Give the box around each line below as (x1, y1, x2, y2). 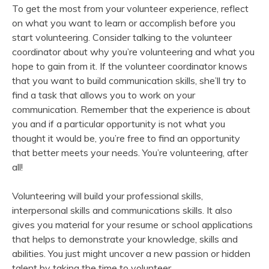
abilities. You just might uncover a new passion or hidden (12, 247, 250, 259)
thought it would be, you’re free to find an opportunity (12, 131, 240, 144)
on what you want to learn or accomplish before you (12, 16, 235, 29)
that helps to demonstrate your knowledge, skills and (12, 232, 238, 245)
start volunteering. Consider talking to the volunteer (12, 31, 232, 43)
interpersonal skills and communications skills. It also (12, 204, 232, 216)
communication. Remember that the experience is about (12, 103, 250, 115)
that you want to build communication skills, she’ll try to (12, 74, 246, 86)
